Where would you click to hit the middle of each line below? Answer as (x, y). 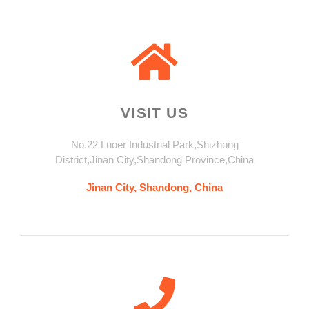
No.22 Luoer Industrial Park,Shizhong (154, 144)
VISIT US (154, 112)
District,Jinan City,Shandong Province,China (154, 159)
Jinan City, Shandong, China (154, 187)
